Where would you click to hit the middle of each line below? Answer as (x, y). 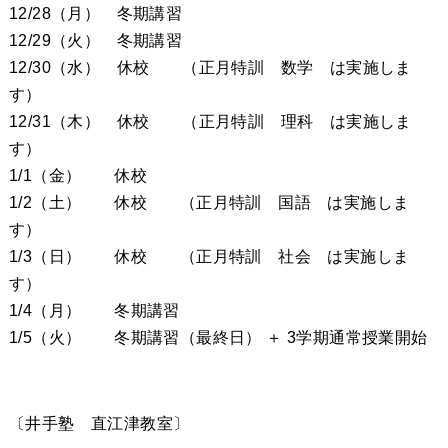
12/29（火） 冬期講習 (95, 40)
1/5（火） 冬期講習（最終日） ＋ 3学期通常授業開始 (218, 337)
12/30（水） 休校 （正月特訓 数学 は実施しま (210, 67)
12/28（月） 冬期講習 (95, 13)
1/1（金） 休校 (77, 175)
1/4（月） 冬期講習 (94, 310)
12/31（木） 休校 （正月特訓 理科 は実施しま (210, 121)
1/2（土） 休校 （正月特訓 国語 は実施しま (209, 202)
